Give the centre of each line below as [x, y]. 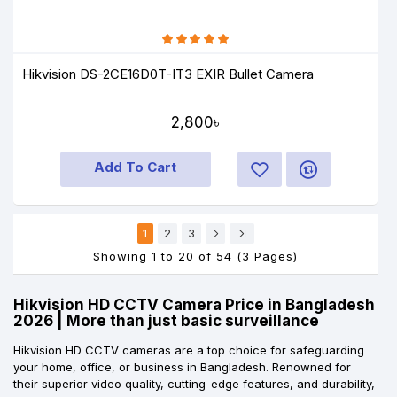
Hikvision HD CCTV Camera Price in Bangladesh [194, 304]
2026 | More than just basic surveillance [166, 320]
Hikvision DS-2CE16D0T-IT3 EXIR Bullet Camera [168, 74]
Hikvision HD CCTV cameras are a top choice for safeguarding [189, 350]
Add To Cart [136, 167]
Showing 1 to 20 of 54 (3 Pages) [195, 256]
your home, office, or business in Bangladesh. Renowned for [182, 366]
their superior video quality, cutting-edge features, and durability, [194, 383]
